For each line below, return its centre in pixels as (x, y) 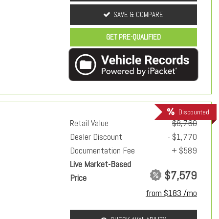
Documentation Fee (102, 151)
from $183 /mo (171, 193)
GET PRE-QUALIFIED (133, 37)
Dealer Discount (96, 137)
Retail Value (89, 123)
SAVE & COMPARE (138, 14)
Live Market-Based (100, 164)
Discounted (194, 112)
